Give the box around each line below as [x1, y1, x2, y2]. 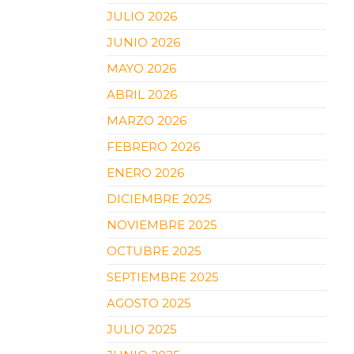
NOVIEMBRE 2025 [106, 217, 217, 232]
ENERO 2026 [106, 164, 184, 180]
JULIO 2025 [106, 321, 177, 337]
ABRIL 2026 [106, 86, 177, 102]
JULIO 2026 [106, 8, 177, 24]
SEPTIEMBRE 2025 [106, 269, 219, 284]
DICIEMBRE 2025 [106, 190, 212, 206]
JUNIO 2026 [106, 34, 180, 50]
